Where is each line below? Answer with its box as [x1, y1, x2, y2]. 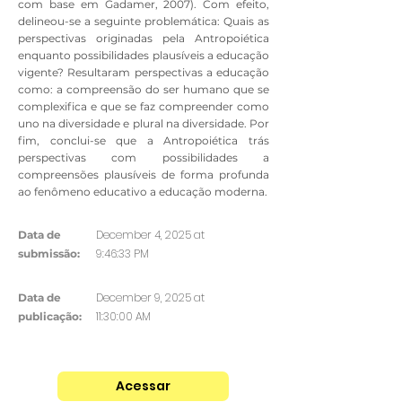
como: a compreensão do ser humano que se [18, 83, 269, 97]
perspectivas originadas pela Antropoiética [18, 31, 269, 46]
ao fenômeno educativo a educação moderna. [18, 185, 267, 199]
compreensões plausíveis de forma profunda [18, 168, 269, 182]
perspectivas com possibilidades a [18, 151, 269, 165]
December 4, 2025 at [96, 227, 205, 243]
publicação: [18, 310, 82, 324]
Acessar [116, 377, 170, 396]
